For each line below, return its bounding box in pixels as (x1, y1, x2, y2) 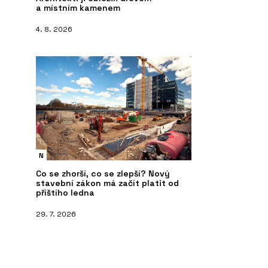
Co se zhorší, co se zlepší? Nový (36, 167, 170, 179)
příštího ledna (36, 187, 95, 198)
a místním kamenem (36, 2, 120, 13)
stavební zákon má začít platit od (36, 177, 179, 188)
